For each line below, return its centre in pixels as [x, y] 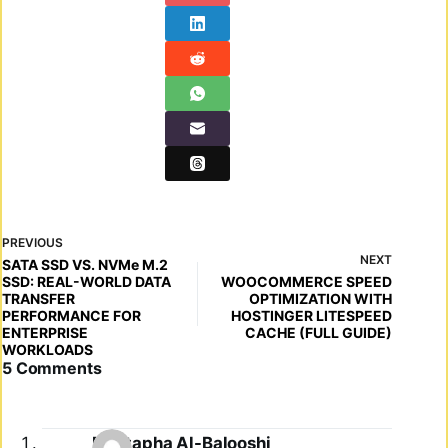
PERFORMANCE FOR [71, 315]
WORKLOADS [47, 349]
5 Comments [52, 367]
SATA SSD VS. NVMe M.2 [85, 264]
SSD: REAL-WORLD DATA [86, 281]
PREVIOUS [32, 242]
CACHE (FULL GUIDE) [319, 332]
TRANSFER [38, 298]
